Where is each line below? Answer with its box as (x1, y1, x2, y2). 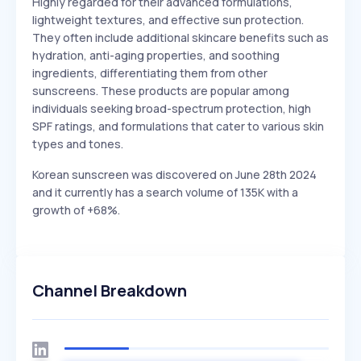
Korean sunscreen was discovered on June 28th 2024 (32, 167, 317, 182)
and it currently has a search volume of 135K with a (32, 185, 298, 200)
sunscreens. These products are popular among (32, 83, 289, 98)
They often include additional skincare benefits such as (32, 30, 329, 45)
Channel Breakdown (32, 280, 187, 301)
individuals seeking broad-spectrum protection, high (32, 101, 311, 116)
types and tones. (32, 136, 123, 151)
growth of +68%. (32, 202, 120, 218)
